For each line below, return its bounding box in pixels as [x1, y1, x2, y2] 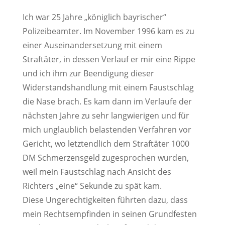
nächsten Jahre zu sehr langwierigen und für [22, 110, 189, 121]
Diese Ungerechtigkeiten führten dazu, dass [22, 194, 188, 205]
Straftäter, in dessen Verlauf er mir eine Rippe [22, 54, 195, 65]
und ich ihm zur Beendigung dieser [22, 68, 154, 79]
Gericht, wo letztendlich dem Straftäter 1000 [22, 138, 189, 149]
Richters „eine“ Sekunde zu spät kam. [22, 180, 162, 191]
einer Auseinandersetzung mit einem [22, 40, 162, 51]
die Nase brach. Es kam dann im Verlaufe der [22, 96, 192, 107]
